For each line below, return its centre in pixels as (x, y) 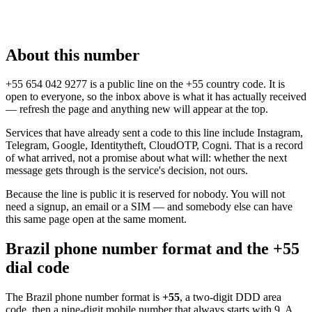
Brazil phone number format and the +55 (153, 249)
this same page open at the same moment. (96, 219)
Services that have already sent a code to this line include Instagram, (154, 133)
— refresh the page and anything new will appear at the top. (137, 109)
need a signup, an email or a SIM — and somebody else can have (149, 207)
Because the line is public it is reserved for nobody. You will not (145, 194)
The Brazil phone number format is (84, 297)
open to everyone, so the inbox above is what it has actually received (156, 97)
